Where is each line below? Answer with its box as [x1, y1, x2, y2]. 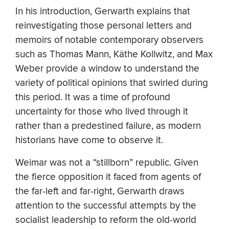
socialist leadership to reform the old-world [15, 214, 196, 226]
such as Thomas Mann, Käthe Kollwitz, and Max [15, 49, 213, 61]
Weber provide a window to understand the [15, 63, 199, 75]
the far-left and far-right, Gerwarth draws [15, 186, 185, 198]
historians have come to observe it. [15, 134, 163, 147]
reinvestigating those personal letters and [15, 20, 192, 32]
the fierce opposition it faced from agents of [15, 171, 201, 184]
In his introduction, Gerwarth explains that [15, 6, 190, 18]
